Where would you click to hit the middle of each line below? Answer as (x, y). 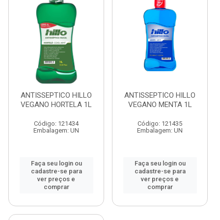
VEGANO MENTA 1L (160, 105)
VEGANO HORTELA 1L (56, 105)
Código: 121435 (160, 124)
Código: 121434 (56, 124)
